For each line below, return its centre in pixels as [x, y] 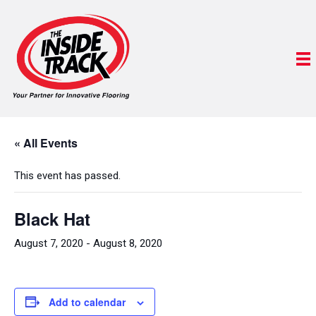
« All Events [46, 142]
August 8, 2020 [128, 243]
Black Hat [52, 218]
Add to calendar [87, 302]
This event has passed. [67, 175]
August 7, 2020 [49, 243]
